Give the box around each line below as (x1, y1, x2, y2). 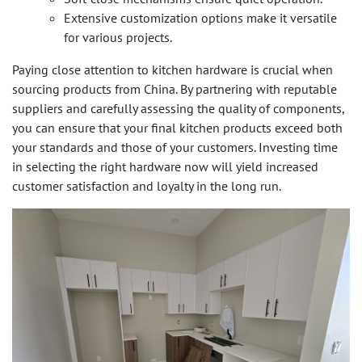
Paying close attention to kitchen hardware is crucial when (12, 61, 333, 78)
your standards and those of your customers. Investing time (12, 139, 338, 156)
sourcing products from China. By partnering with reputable (12, 81, 337, 98)
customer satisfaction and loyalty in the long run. (12, 178, 281, 195)
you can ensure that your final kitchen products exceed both (12, 120, 343, 137)
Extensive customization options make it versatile (64, 10, 337, 27)
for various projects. (64, 29, 172, 46)
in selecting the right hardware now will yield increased (12, 158, 318, 175)
